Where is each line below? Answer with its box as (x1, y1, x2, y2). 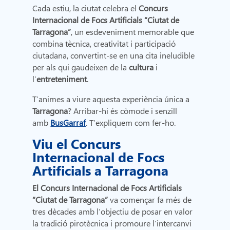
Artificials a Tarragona (32, 161, 169, 180)
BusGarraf (50, 117, 86, 128)
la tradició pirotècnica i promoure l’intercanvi (32, 218, 192, 229)
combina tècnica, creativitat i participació (32, 38, 176, 49)
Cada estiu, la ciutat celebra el (32, 3, 139, 14)
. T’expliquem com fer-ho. (86, 117, 176, 128)
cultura (129, 62, 154, 73)
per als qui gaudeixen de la (32, 62, 129, 73)
